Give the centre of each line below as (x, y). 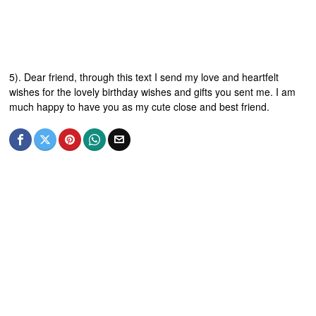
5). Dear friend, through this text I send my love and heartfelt (144, 77)
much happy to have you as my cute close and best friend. (140, 107)
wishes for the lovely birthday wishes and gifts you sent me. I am (153, 92)
